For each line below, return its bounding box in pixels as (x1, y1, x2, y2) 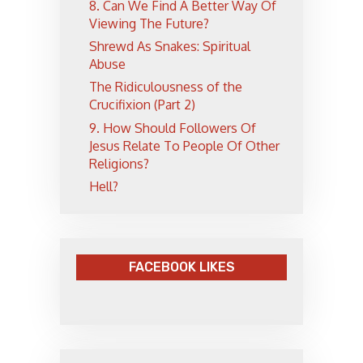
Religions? (89, 155, 149, 172)
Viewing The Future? (89, 15, 209, 32)
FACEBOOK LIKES (128, 259, 235, 275)
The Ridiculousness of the (89, 79, 242, 96)
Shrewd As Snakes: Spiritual (89, 37, 250, 54)
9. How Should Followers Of (89, 119, 256, 136)
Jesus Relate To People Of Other (89, 137, 280, 154)
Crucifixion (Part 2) (89, 96, 195, 113)
